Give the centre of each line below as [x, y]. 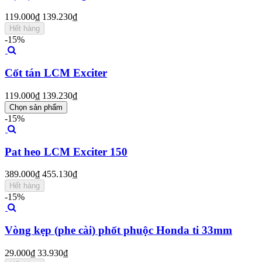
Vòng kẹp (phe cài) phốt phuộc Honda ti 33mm [118, 230]
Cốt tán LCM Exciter [56, 73]
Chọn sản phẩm [36, 107]
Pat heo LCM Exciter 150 [66, 151]
